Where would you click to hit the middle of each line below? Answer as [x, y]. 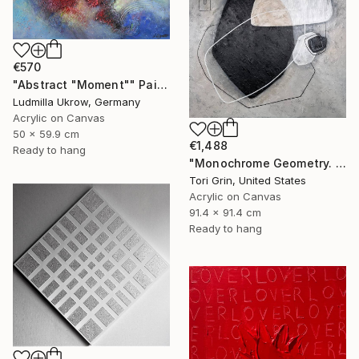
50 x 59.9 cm [46, 134]
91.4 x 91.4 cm [225, 213]
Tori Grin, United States [248, 181]
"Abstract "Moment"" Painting [162, 85]
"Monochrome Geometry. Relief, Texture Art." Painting [341, 163]
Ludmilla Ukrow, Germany [77, 102]
